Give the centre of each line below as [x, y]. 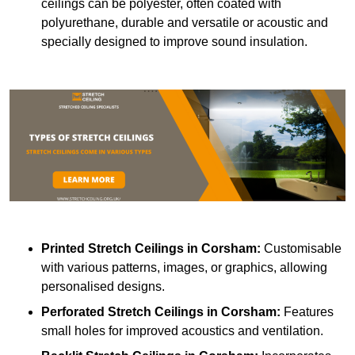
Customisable [301, 249]
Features [309, 312]
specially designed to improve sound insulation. [174, 42]
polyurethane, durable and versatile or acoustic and [185, 23]
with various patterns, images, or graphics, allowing [184, 268]
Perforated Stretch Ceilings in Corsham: [162, 312]
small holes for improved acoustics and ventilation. [182, 331]
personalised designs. [103, 287]
